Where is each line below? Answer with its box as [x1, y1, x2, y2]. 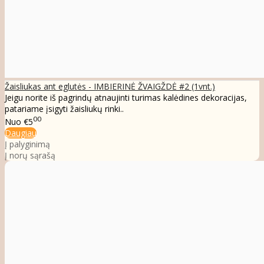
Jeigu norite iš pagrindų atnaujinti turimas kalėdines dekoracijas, [5, 92, 247, 104]
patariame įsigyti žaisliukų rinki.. [5, 103, 124, 115]
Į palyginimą [5, 138, 50, 150]
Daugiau [5, 127, 37, 138]
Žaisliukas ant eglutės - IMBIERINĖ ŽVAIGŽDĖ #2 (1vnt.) [5, 81, 215, 93]
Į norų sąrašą [5, 149, 55, 161]
